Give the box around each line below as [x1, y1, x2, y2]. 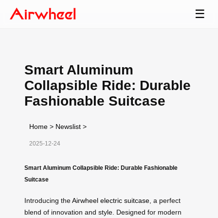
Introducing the [24, 196, 72, 204]
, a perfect [149, 196, 181, 204]
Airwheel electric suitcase [72, 196, 149, 204]
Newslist [55, 122, 81, 130]
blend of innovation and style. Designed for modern [24, 208, 182, 216]
